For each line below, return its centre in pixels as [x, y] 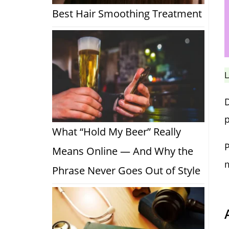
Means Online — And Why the [123, 151]
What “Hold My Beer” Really [117, 132]
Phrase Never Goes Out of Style [126, 171]
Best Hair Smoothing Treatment [127, 14]
